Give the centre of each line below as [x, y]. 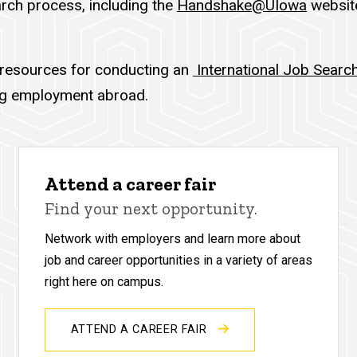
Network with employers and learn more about [172, 238]
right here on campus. [104, 281]
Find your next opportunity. [151, 208]
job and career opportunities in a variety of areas [178, 260]
